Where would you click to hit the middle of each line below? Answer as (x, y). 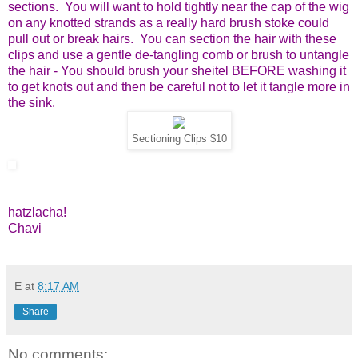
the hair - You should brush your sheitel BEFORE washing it (177, 71)
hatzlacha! (37, 213)
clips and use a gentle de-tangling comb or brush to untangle (179, 55)
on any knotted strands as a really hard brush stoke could (169, 23)
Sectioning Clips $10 (179, 139)
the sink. (32, 103)
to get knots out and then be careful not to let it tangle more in (179, 87)
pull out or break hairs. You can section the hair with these (172, 39)
